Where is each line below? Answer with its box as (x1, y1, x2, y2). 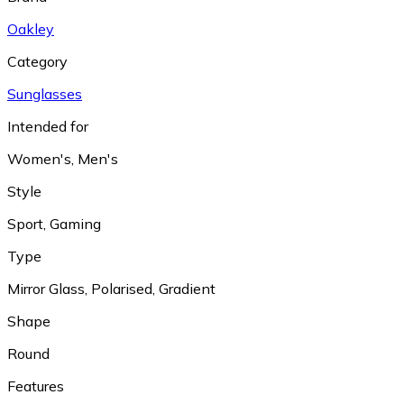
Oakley (7, 19, 54, 38)
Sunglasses (7, 84, 82, 103)
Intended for (7, 116, 88, 135)
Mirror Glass (7, 279, 85, 298)
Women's (7, 149, 71, 168)
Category (7, 51, 68, 70)
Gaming (50, 214, 101, 233)
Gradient (159, 279, 216, 298)
